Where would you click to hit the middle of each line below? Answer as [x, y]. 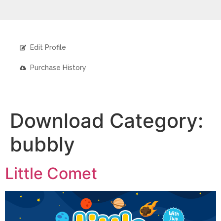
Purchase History [58, 68]
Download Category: [107, 121]
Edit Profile [48, 47]
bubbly [42, 144]
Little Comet [51, 173]
